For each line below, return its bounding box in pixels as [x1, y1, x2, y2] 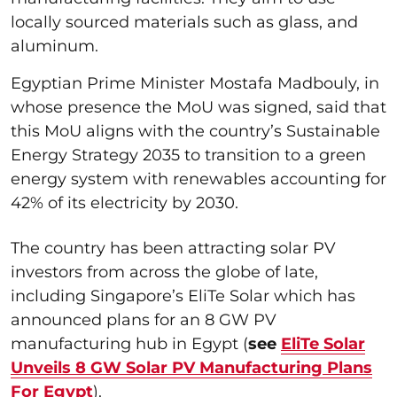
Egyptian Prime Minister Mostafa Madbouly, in [11, 73, 379, 93]
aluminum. [11, 35, 107, 56]
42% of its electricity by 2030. [11, 192, 252, 213]
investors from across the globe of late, [11, 261, 318, 282]
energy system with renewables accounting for [11, 168, 386, 189]
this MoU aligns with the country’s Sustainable [11, 121, 380, 141]
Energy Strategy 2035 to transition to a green [11, 144, 366, 165]
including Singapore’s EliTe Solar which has [11, 285, 355, 306]
